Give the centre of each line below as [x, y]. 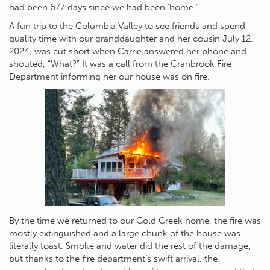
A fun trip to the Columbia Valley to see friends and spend [127, 26]
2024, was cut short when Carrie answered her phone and [128, 51]
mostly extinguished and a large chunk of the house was [125, 233]
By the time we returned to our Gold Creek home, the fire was [135, 220]
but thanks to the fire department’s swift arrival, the [113, 258]
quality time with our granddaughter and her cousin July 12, [131, 38]
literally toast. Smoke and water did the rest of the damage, [130, 246]
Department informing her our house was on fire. [109, 76]
